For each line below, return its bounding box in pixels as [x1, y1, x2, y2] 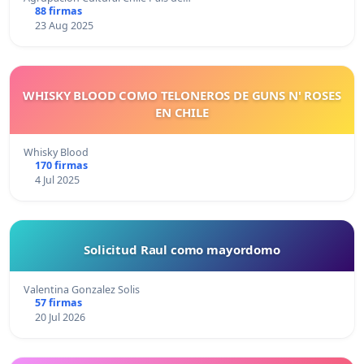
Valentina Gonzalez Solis [24, 282, 140, 297]
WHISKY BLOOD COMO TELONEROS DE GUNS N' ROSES [23, 86, 341, 103]
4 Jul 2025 [34, 172, 80, 187]
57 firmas [34, 295, 82, 310]
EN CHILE [155, 103, 209, 120]
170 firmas [34, 158, 88, 172]
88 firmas [34, 3, 82, 18]
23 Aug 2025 [34, 18, 93, 32]
